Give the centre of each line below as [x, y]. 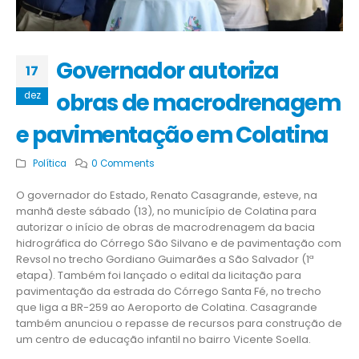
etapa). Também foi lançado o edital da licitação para [159, 276]
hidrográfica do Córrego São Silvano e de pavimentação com [179, 244]
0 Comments [123, 164]
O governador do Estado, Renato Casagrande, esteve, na [167, 196]
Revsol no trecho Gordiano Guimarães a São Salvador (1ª [165, 260]
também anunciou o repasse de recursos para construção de [179, 324]
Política [49, 164]
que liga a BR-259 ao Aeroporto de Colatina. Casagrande [167, 308]
